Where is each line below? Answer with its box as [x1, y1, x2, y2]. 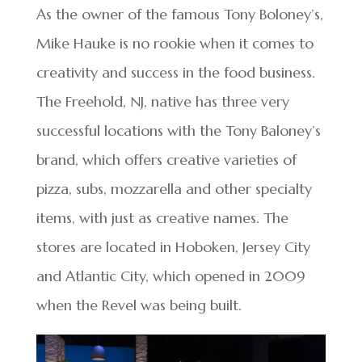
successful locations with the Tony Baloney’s [36, 121, 321, 141]
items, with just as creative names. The [36, 208, 288, 228]
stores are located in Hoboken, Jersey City [36, 238, 310, 257]
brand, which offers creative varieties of [36, 150, 297, 170]
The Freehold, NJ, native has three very [36, 92, 289, 112]
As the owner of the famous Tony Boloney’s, [36, 5, 323, 24]
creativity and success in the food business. [36, 63, 315, 82]
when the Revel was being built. [36, 296, 242, 315]
